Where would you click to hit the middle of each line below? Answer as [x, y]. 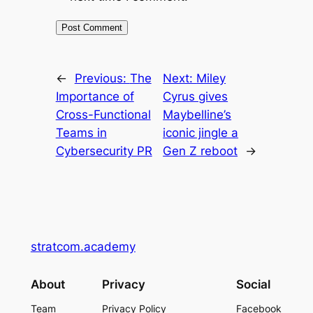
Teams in [81, 133]
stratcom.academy [83, 247]
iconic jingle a [201, 133]
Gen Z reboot [201, 151]
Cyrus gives [196, 97]
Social [254, 284]
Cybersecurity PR [104, 151]
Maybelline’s [197, 115]
